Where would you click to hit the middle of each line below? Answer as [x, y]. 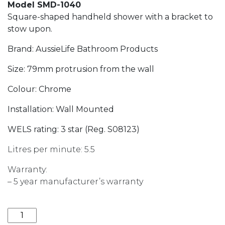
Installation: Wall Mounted [61, 109]
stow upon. [30, 29]
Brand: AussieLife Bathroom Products [83, 49]
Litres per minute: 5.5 [51, 149]
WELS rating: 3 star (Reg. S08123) [74, 129]
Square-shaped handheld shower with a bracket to [110, 17]
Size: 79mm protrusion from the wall [81, 69]
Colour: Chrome [39, 89]
